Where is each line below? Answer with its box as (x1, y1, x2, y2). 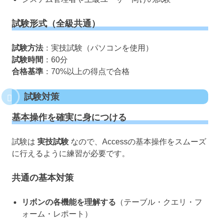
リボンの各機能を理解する (22, 197, 116, 206)
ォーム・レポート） (22, 209, 92, 218)
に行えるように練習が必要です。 (12, 149, 130, 158)
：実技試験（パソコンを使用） (43, 44, 153, 53)
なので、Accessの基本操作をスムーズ (69, 137, 206, 146)
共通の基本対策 (12, 172, 74, 183)
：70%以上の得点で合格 (43, 67, 130, 76)
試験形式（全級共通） (12, 19, 100, 29)
